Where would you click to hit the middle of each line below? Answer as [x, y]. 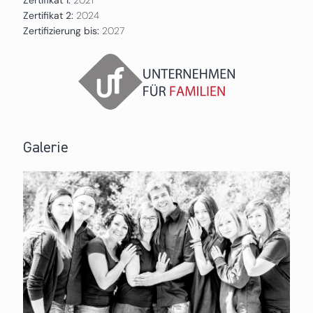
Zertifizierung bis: [62, 30]
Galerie [45, 148]
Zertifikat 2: [48, 15]
